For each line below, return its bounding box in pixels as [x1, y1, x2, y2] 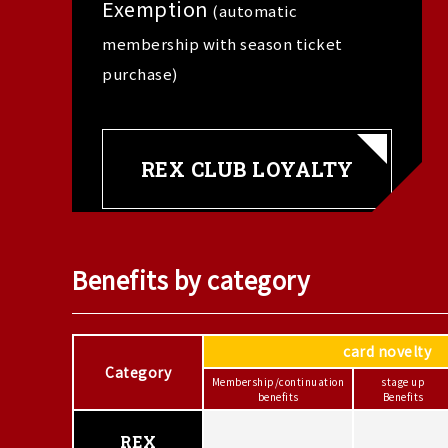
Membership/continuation [211, 374, 345, 389]
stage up [381, 374, 425, 389]
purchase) [102, 63, 178, 84]
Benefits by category [72, 262, 310, 297]
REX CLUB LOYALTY [140, 156, 354, 182]
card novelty [343, 341, 431, 361]
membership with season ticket [102, 33, 343, 54]
